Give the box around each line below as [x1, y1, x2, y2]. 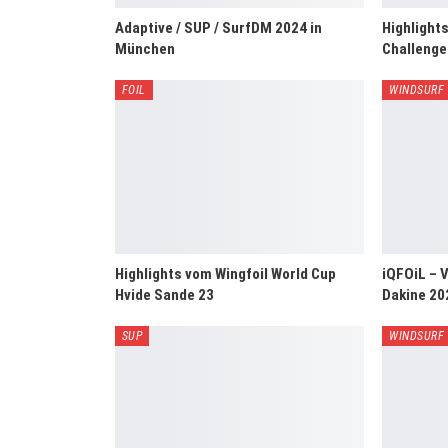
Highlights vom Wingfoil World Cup [114, 265, 336, 284]
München [114, 39, 175, 58]
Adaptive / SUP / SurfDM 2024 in [114, 18, 322, 37]
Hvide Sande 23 [114, 286, 214, 305]
